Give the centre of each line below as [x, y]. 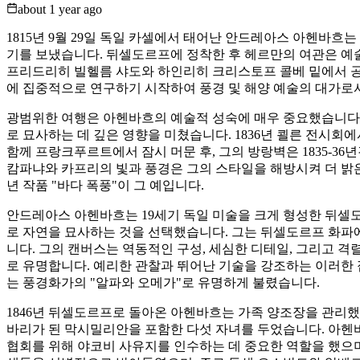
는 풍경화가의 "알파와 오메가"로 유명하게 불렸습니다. [163, 282]
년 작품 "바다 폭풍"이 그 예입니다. [105, 185]
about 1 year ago [60, 9]
